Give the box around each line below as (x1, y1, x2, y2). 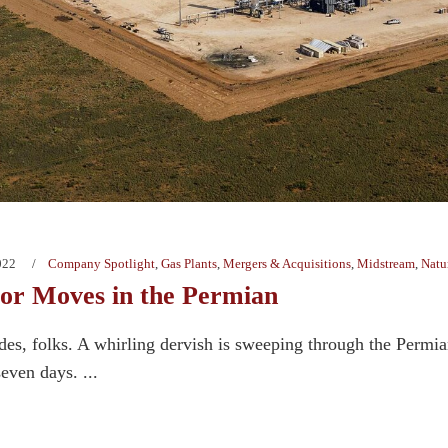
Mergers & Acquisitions (223, 256, 351, 272)
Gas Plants (161, 256, 217, 272)
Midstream (357, 256, 415, 272)
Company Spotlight (48, 256, 155, 272)
